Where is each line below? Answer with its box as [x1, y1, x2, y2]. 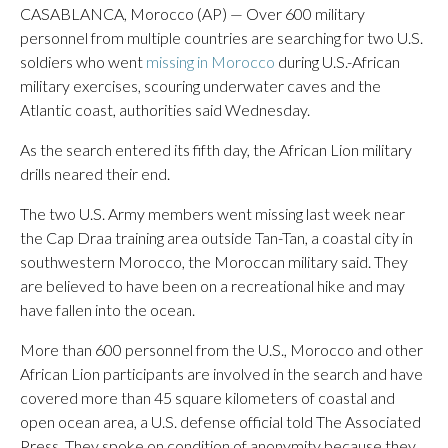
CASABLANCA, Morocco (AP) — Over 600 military [20, 3, 365, 23]
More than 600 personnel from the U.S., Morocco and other [20, 339, 423, 359]
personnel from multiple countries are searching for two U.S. [20, 27, 423, 47]
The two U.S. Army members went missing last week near [20, 203, 405, 223]
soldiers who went [20, 51, 146, 71]
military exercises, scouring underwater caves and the [20, 75, 381, 95]
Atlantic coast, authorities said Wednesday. [20, 99, 310, 119]
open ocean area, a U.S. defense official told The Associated [20, 411, 421, 431]
